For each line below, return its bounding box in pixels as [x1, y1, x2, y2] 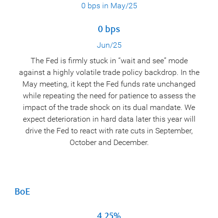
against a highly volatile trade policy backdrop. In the [18, 67, 200, 77]
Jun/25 [96, 40, 122, 50]
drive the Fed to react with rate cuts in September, [25, 126, 193, 135]
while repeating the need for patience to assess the [22, 91, 196, 100]
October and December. [69, 137, 149, 147]
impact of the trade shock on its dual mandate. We [23, 102, 195, 112]
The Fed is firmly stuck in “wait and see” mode [30, 55, 188, 65]
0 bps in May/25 [81, 1, 137, 10]
